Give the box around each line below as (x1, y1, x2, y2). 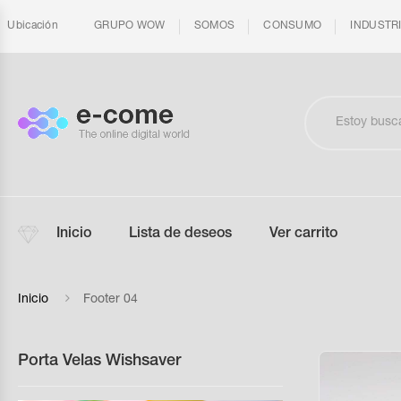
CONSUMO (263, 21, 322, 31)
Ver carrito (269, 227, 337, 242)
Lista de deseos (129, 227, 232, 242)
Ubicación (4, 21, 58, 31)
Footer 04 (83, 294, 138, 306)
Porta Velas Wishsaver (18, 354, 181, 370)
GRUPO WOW (94, 21, 166, 31)
